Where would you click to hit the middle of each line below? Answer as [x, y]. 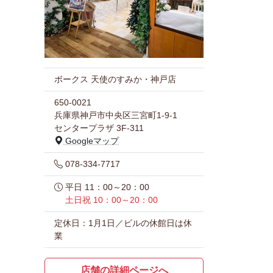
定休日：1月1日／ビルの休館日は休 [123, 223]
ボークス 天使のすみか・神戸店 [115, 79]
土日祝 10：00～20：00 [112, 200]
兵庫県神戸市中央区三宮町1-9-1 [116, 115]
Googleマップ [91, 140]
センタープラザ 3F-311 [99, 128]
